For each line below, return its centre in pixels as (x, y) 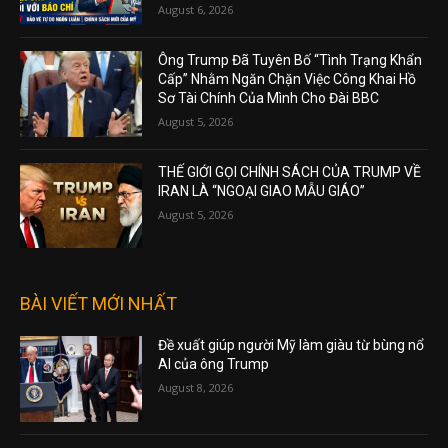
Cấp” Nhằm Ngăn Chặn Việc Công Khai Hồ (287, 78)
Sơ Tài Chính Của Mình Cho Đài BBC (269, 97)
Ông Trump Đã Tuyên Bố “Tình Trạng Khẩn (290, 59)
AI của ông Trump (214, 364)
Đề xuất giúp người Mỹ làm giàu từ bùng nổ (291, 345)
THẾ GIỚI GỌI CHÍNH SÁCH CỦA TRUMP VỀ (290, 171)
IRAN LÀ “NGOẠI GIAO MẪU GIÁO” (262, 190)
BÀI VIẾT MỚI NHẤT (98, 304)
